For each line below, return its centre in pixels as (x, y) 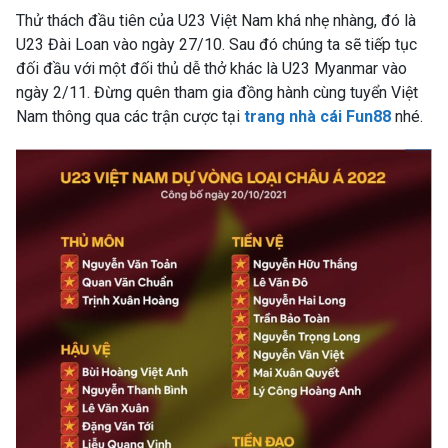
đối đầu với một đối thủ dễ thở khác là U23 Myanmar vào (211, 68)
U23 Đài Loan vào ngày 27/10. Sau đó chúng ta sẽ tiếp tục (216, 44)
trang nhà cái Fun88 (317, 116)
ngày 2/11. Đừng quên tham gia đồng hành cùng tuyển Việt (217, 92)
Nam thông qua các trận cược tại (130, 116)
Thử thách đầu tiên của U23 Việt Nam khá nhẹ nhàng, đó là (216, 20)
